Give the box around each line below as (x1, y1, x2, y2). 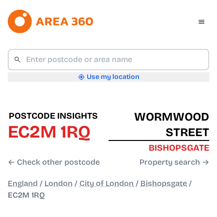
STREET (166, 125, 209, 139)
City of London (79, 179, 134, 188)
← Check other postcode (8, 157, 100, 167)
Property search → (139, 157, 209, 167)
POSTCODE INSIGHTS (9, 110, 98, 122)
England (8, 179, 38, 188)
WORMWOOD (134, 110, 209, 124)
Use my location (86, 73, 139, 81)
